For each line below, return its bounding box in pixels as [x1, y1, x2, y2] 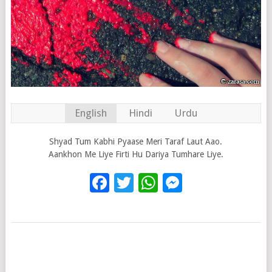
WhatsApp [157, 171, 247, 195]
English [74, 107, 107, 120]
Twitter [133, 171, 197, 195]
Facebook [109, 171, 194, 195]
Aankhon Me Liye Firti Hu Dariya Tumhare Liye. [48, 149, 223, 160]
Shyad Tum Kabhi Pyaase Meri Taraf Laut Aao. [49, 137, 223, 147]
